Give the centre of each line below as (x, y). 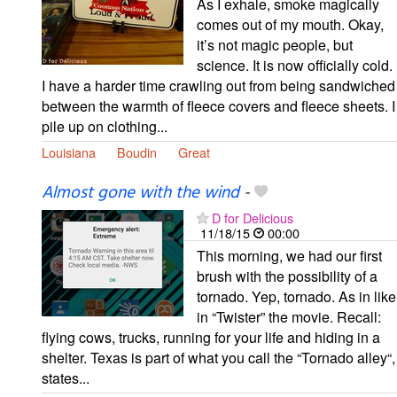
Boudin (137, 152)
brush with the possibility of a (287, 276)
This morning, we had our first (289, 255)
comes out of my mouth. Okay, (290, 24)
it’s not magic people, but (275, 44)
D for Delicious (253, 217)
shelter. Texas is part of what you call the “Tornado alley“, (218, 357)
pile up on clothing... (105, 126)
